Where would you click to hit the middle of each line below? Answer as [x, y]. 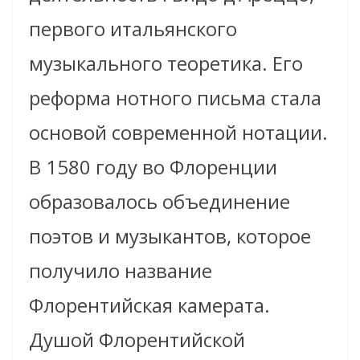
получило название [121, 271]
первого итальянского [133, 29]
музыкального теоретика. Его [166, 63]
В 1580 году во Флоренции [153, 167]
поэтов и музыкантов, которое [170, 236]
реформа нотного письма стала [175, 98]
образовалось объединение [160, 202]
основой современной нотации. [178, 133]
